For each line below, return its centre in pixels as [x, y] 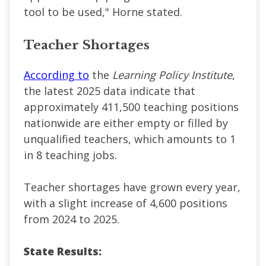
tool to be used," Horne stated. [103, 12]
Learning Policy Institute [172, 75]
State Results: [63, 251]
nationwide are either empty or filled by [126, 123]
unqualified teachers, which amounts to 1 [130, 139]
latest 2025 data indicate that [120, 91]
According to [56, 75]
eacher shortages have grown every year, [136, 187]
